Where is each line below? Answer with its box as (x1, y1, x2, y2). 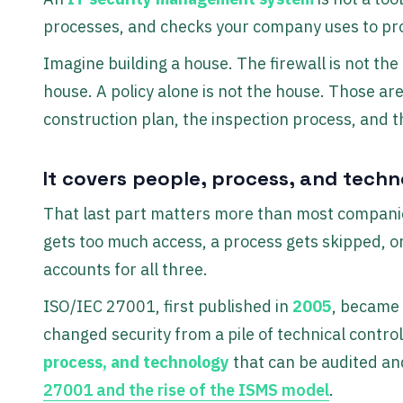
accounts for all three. (43, 258, 208, 280)
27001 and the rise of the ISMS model (43, 379, 329, 400)
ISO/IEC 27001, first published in (43, 295, 292, 317)
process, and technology (43, 351, 229, 372)
